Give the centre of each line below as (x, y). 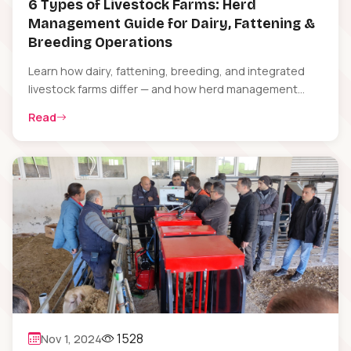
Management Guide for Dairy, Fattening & (172, 24)
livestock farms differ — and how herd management (163, 89)
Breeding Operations (100, 43)
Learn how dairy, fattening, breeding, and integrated (166, 71)
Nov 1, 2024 (71, 338)
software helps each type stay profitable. (138, 107)
